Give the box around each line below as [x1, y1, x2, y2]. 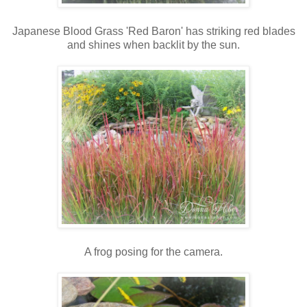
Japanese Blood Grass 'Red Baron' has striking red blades [12, 25, 295, 38]
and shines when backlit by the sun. [67, 39, 240, 51]
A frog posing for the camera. [84, 246, 223, 258]
